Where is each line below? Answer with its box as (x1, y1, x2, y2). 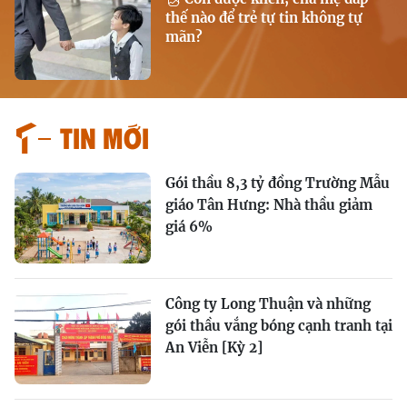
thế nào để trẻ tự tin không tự (165, 9, 362, 27)
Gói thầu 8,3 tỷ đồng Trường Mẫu (165, 174, 390, 193)
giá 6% (165, 218, 213, 236)
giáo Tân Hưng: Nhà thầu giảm (165, 196, 372, 214)
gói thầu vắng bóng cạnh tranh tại (165, 317, 392, 335)
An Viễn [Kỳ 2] (165, 339, 263, 357)
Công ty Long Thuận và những (165, 295, 371, 313)
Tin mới (60, 119, 149, 155)
